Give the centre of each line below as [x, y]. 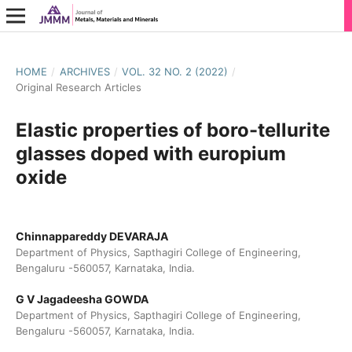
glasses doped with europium [150, 153]
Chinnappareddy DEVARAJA [92, 236]
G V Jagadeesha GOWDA [82, 299]
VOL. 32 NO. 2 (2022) [175, 71]
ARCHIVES [84, 71]
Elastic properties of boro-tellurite [172, 130]
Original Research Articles [78, 87]
